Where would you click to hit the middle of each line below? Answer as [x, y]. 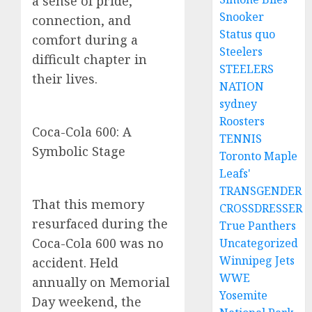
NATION [242, 86]
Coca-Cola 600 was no [98, 243]
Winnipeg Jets [257, 260]
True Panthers [258, 226]
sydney [239, 104]
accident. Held [75, 263]
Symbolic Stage [79, 151]
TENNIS [241, 139]
